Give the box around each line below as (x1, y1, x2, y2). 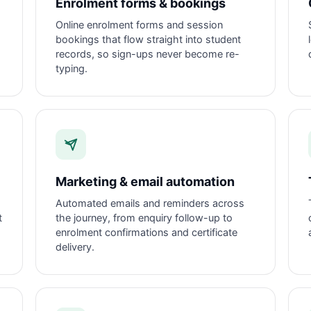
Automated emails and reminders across (56, 197, 245, 210)
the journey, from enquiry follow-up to (56, 212, 233, 224)
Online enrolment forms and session (56, 19, 224, 31)
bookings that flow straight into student (56, 33, 242, 46)
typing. (56, 62, 88, 75)
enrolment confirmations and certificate (56, 226, 238, 239)
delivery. (56, 241, 95, 253)
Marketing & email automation (56, 174, 235, 189)
